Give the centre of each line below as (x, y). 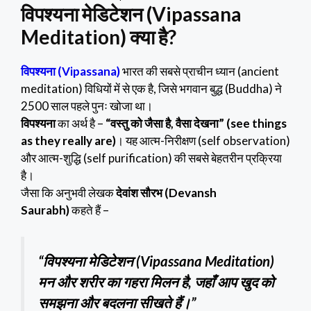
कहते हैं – (89, 210)
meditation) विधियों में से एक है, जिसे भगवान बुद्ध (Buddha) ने (151, 89)
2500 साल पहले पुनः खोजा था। (87, 106)
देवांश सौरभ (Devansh (166, 193)
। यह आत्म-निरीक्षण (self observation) (203, 141)
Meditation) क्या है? (99, 37)
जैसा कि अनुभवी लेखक (68, 193)
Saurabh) (45, 210)
